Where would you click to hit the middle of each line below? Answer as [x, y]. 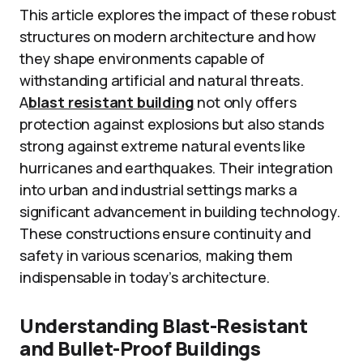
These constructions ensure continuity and [165, 233]
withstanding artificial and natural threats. [162, 80]
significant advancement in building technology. [180, 211]
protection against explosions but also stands [172, 124]
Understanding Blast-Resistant [164, 325]
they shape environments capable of [142, 58]
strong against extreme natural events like [162, 146]
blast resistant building [111, 102]
